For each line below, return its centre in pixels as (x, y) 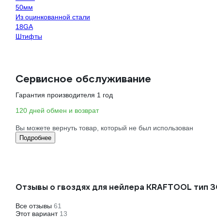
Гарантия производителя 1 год (64, 95)
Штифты (29, 36)
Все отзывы (35, 206)
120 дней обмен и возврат (57, 110)
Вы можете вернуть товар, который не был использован (104, 128)
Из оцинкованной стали (53, 17)
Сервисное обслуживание (83, 79)
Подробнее (35, 138)
